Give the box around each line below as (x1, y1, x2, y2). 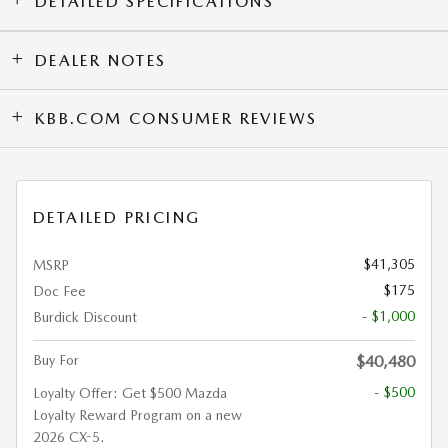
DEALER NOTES (34, 51, 167, 70)
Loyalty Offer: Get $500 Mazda (33, 385, 227, 401)
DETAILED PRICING (33, 208, 201, 227)
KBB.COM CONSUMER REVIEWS (34, 109, 318, 128)
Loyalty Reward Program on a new (33, 407, 242, 423)
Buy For (33, 352, 79, 368)
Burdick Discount (33, 309, 137, 325)
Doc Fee (33, 283, 86, 299)
